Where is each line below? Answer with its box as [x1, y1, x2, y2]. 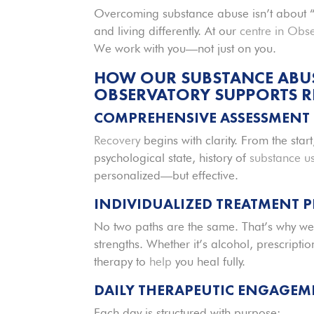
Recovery [94, 132, 141, 147]
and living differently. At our [94, 23, 240, 38]
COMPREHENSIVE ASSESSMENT [94, 107, 310, 127]
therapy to [94, 254, 150, 268]
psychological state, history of [94, 150, 250, 165]
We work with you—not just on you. [94, 41, 277, 55]
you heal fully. [172, 254, 246, 268]
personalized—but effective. [94, 168, 239, 182]
